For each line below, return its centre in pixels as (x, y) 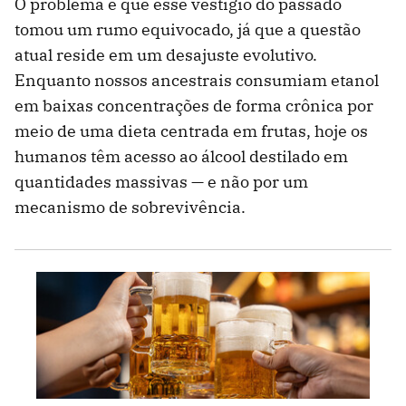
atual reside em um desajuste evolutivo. (166, 54)
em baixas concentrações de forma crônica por (194, 105)
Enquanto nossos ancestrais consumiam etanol (197, 80)
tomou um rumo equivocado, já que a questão (188, 29)
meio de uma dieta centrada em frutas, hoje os (191, 130)
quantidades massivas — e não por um (161, 181)
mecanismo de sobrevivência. (130, 207)
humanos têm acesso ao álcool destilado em (181, 156)
